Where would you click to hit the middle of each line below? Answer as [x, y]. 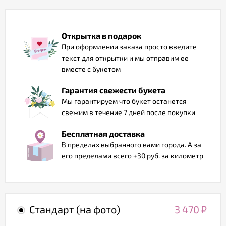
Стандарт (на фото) [75, 209]
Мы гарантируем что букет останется [124, 101]
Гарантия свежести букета [114, 90]
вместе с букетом [91, 69]
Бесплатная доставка [103, 133]
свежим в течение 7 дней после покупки [128, 112]
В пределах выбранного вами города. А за [131, 145]
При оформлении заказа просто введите [129, 47]
